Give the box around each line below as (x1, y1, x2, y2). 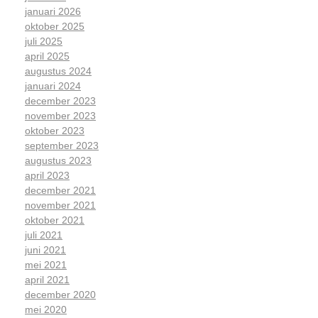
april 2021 (25, 274, 70, 286)
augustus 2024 (25, 65, 92, 77)
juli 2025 (25, 35, 62, 48)
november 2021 (25, 199, 96, 212)
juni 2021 (25, 244, 66, 256)
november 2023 (25, 110, 96, 122)
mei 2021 (25, 259, 67, 271)
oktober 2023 (25, 125, 84, 137)
